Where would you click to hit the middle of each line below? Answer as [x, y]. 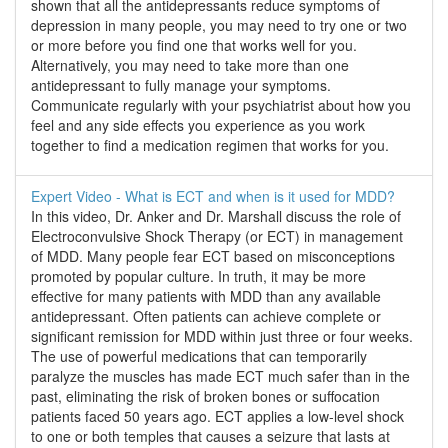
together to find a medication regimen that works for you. [210, 145]
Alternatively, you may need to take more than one [190, 65]
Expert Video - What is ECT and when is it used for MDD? [213, 196]
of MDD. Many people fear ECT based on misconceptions [213, 256]
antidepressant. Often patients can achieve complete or [206, 316]
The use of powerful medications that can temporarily [199, 356]
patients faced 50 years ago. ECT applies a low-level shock [217, 416]
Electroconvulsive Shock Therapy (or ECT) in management [217, 236]
